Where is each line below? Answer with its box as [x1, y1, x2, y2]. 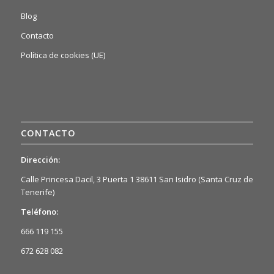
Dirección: [20, 154, 60, 165]
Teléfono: [20, 206, 58, 217]
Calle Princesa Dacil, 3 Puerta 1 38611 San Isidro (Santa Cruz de [20, 173, 253, 185]
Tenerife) [20, 186, 54, 198]
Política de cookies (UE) [20, 49, 105, 61]
